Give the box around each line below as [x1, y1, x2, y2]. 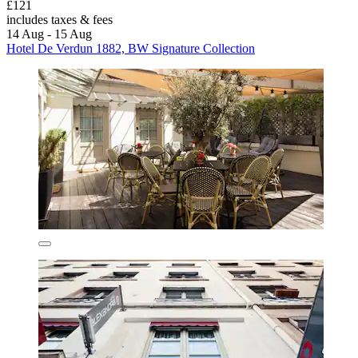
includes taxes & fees [6, 12, 113, 26]
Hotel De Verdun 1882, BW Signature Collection [6, 41, 255, 55]
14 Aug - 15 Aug [6, 26, 92, 41]
